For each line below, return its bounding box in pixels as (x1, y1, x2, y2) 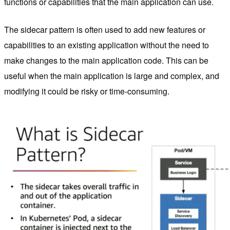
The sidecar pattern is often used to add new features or (4, 24, 205, 36)
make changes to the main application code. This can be (4, 54, 208, 67)
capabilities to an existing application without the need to (4, 39, 209, 51)
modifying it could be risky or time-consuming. (4, 85, 169, 98)
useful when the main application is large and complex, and (4, 70, 219, 82)
